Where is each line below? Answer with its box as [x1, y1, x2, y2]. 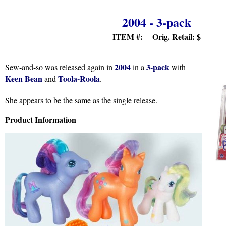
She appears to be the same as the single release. [5, 95, 157, 105]
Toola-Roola [58, 73, 100, 84]
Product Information [5, 114, 76, 125]
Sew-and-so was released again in [5, 62, 115, 72]
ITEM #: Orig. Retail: [112, 31, 197, 42]
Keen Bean [5, 73, 42, 84]
